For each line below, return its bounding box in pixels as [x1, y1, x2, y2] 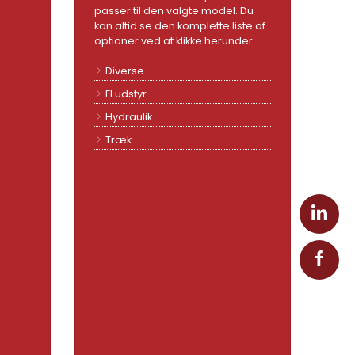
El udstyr [105, 86, 147, 101]
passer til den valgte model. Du [94, 3, 254, 17]
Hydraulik [105, 109, 153, 124]
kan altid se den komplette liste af [94, 18, 266, 32]
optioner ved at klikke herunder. [94, 33, 256, 48]
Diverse [105, 63, 145, 78]
